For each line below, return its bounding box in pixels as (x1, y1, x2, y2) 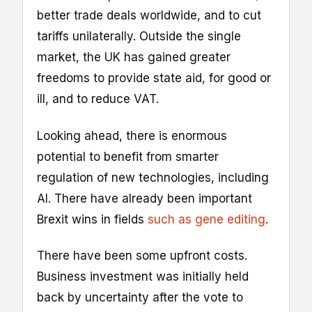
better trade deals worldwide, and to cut (37, 8, 261, 23)
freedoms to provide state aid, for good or (37, 71, 271, 86)
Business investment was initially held (37, 269, 249, 283)
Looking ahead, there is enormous (37, 128, 227, 143)
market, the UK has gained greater (37, 50, 231, 65)
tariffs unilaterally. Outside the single (37, 29, 241, 44)
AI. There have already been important (37, 191, 252, 205)
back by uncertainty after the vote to (37, 290, 243, 304)
